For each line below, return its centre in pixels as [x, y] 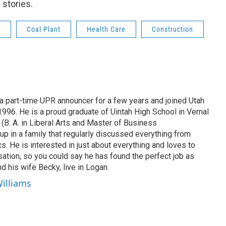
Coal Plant [44, 29]
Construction [173, 29]
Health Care [106, 29]
